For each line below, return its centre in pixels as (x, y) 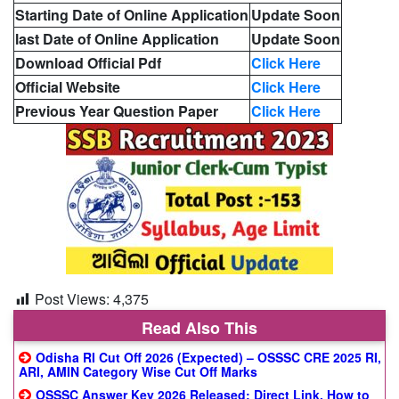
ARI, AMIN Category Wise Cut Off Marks (138, 371)
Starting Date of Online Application (132, 15)
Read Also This (199, 328)
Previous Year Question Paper (117, 111)
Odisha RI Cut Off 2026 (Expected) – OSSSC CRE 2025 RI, (208, 357)
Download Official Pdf (88, 63)
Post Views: (72, 299)
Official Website (68, 87)
